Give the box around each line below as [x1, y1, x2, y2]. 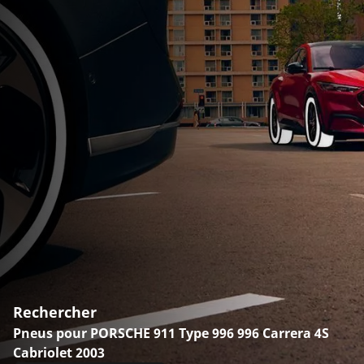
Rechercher [13, 301, 97, 322]
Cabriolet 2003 [13, 343, 105, 362]
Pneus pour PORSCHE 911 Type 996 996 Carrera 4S [13, 323, 329, 342]
